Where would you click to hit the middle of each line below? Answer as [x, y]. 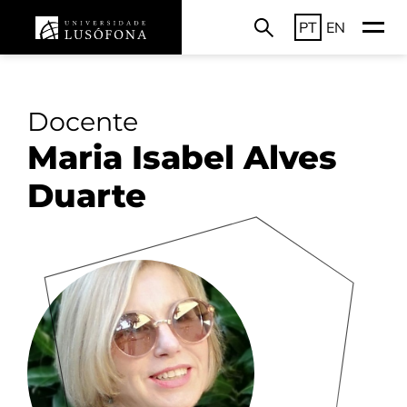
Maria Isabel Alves [182, 157]
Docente [83, 121]
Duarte [87, 195]
